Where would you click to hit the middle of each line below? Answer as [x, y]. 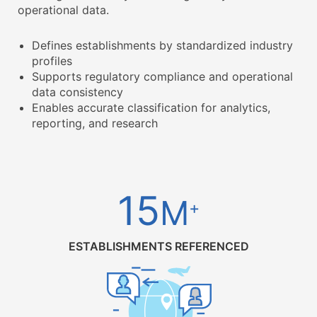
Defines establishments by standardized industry [162, 45]
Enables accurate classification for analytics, [151, 108]
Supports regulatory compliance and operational [162, 76]
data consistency [77, 92]
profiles [52, 61]
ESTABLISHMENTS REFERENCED [158, 246]
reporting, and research [95, 123]
